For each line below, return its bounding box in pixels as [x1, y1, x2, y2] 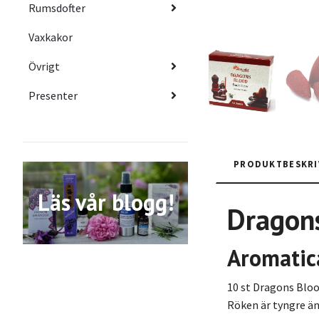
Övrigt [28, 58, 60, 73]
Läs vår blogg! [37, 187, 174, 217]
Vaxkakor [28, 29, 73, 44]
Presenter [28, 88, 78, 103]
